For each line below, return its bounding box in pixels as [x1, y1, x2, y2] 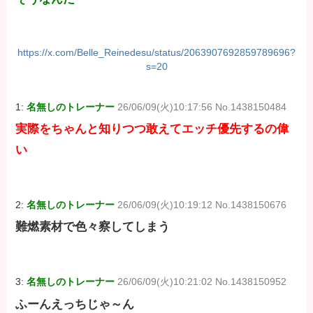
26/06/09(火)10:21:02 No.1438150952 [117, 276, 287, 288]
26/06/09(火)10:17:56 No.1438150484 [117, 101, 287, 112]
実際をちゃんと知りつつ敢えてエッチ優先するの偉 [15, 122, 289, 136]
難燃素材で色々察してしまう [15, 220, 170, 234]
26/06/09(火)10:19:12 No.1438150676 [117, 199, 287, 211]
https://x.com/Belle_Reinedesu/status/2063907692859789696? [17, 47, 296, 59]
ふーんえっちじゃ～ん [15, 297, 135, 311]
